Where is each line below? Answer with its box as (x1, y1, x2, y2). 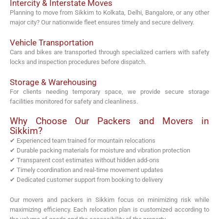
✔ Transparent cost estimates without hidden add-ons (10, 156, 159, 164)
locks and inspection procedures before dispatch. (10, 58, 146, 66)
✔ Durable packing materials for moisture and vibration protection (10, 147, 190, 154)
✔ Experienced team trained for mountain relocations (10, 137, 155, 145)
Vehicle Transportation (10, 37, 93, 47)
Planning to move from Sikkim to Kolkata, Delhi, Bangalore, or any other (10, 9, 209, 17)
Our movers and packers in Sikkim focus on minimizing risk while (10, 196, 209, 204)
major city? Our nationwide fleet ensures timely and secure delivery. (10, 19, 194, 26)
